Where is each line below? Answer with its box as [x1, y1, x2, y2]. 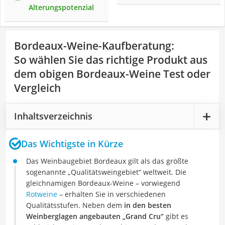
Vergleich [14, 81, 61, 95]
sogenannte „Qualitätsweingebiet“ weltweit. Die [26, 167, 186, 177]
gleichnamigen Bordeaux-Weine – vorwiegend [26, 178, 180, 188]
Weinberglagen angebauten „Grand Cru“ [26, 211, 164, 221]
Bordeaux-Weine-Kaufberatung [14, 39, 171, 53]
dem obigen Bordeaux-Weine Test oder [14, 67, 210, 81]
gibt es [164, 211, 188, 221]
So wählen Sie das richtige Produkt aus [14, 53, 207, 67]
